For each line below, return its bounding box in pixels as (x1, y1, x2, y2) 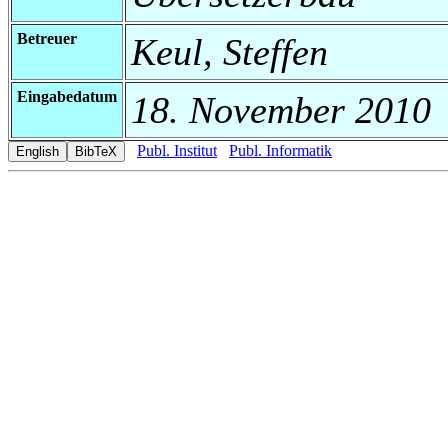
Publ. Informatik (229, 141, 332, 159)
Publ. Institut (137, 141, 217, 159)
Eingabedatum (17, 87, 117, 105)
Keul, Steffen (131, 30, 328, 73)
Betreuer (17, 29, 77, 47)
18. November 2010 (131, 88, 431, 131)
